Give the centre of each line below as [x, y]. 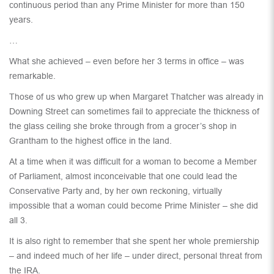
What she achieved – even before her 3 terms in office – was [127, 61]
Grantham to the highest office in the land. [91, 141]
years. [21, 20]
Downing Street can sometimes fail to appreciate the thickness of [134, 112]
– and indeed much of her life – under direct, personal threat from [136, 256]
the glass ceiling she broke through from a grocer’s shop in [123, 126]
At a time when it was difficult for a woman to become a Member [133, 162]
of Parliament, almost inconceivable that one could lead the [123, 176]
